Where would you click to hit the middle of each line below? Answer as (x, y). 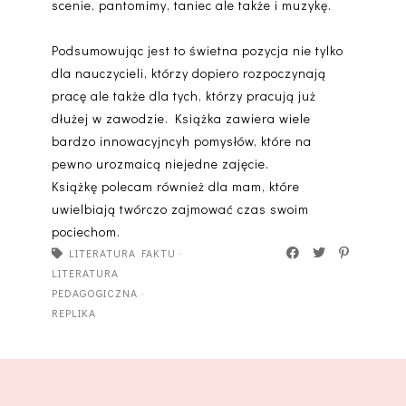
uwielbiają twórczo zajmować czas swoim (180, 209)
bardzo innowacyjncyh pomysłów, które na (181, 141)
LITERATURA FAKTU (122, 253)
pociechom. (86, 232)
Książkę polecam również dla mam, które (175, 187)
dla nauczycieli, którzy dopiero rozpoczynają (188, 73)
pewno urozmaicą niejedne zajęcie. (160, 164)
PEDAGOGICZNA (94, 293)
